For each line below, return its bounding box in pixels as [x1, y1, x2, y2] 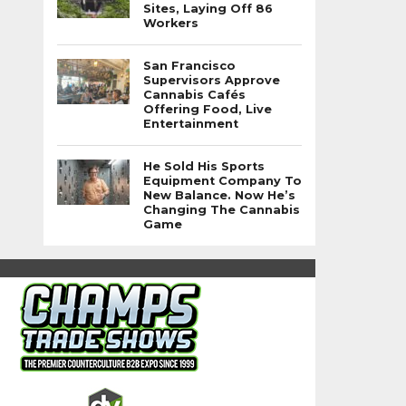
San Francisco [143, 59, 236, 72]
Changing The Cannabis [143, 203, 300, 217]
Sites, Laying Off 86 [143, 2, 273, 15]
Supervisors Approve [143, 73, 280, 87]
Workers [143, 16, 198, 30]
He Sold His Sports [143, 159, 265, 173]
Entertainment [143, 117, 238, 130]
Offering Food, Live [143, 102, 272, 116]
